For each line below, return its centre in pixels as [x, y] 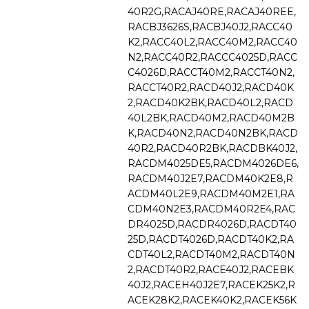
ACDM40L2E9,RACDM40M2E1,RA [211, 193]
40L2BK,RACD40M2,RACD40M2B [211, 118]
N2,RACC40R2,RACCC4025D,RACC [212, 57]
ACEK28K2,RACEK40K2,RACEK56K [212, 300]
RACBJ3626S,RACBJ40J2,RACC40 [210, 27]
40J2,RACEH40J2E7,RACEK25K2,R [211, 285]
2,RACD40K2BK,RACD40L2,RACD [210, 102]
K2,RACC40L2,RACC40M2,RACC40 [212, 42]
